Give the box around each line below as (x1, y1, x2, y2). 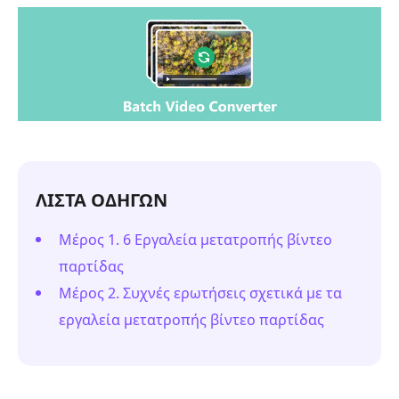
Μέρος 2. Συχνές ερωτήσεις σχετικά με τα (59, 282, 342, 303)
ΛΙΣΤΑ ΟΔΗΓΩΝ (36, 187, 167, 212)
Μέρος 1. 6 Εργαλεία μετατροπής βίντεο (59, 229, 332, 249)
